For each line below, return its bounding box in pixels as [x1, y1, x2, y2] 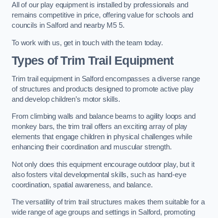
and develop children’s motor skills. [12, 95, 120, 103]
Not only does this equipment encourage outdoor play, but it [12, 160, 195, 168]
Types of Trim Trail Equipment [12, 54, 174, 68]
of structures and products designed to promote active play [12, 85, 194, 93]
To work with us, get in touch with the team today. [12, 38, 163, 47]
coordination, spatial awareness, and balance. [12, 181, 153, 189]
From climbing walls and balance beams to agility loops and [12, 112, 196, 121]
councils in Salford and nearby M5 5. [12, 21, 125, 30]
